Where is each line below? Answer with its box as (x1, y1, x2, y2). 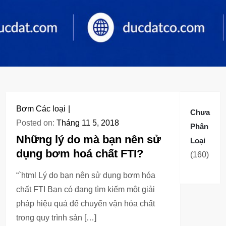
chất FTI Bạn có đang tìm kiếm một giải (16, 185, 155, 194)
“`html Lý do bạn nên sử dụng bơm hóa (16, 171, 155, 180)
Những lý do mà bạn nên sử (16, 133, 161, 146)
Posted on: (16, 119, 56, 127)
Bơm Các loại (16, 104, 66, 113)
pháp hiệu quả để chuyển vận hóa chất (16, 199, 155, 208)
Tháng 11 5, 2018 (56, 119, 119, 127)
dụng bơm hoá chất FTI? (16, 147, 143, 160)
